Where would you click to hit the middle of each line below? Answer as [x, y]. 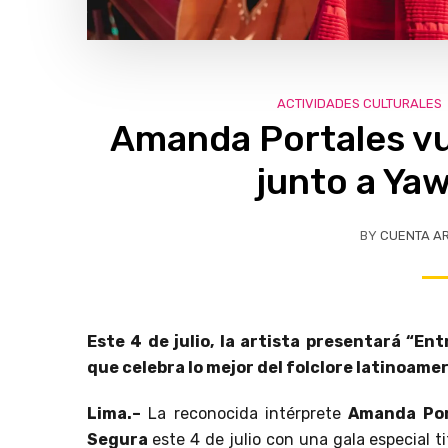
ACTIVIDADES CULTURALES [359, 103]
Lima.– [114, 413]
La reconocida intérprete [245, 413]
